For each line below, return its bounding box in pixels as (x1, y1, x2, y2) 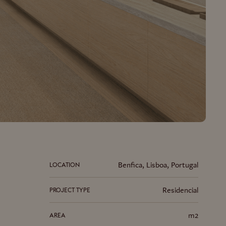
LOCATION (49, 160, 80, 168)
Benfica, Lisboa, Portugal (118, 159, 198, 171)
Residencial (162, 185, 198, 196)
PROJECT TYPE (49, 186, 90, 194)
